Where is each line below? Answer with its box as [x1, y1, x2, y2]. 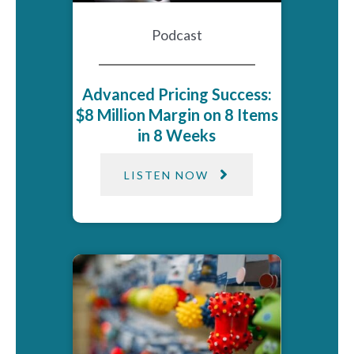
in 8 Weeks [137, 126, 217, 145]
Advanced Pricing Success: [81, 85, 272, 104]
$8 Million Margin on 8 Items [75, 105, 278, 125]
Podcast [151, 25, 202, 43]
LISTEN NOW [124, 168, 209, 182]
